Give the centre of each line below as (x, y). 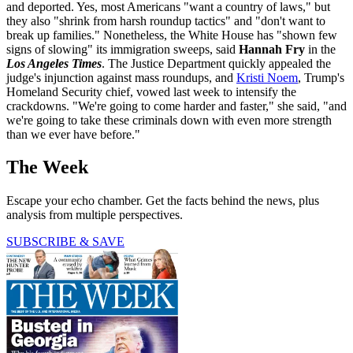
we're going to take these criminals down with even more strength (169, 120)
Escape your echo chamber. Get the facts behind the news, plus (163, 201)
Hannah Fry (272, 49)
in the (320, 49)
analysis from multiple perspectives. (95, 215)
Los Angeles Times (54, 63)
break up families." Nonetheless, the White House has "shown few (172, 35)
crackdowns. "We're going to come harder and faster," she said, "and (176, 106)
